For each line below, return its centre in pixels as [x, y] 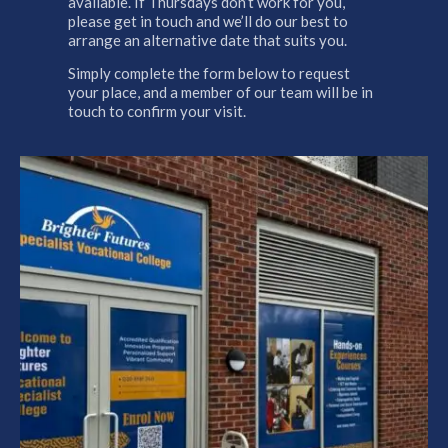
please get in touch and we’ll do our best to [207, 20]
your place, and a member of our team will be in [220, 92]
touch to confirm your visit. [156, 111]
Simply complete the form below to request [208, 73]
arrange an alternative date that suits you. [207, 39]
